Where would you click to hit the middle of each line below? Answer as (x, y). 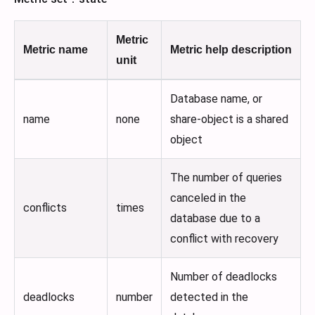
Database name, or (216, 99)
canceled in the (208, 198)
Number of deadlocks (224, 277)
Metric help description (231, 50)
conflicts (45, 208)
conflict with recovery (224, 239)
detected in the (209, 297)
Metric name (56, 50)
